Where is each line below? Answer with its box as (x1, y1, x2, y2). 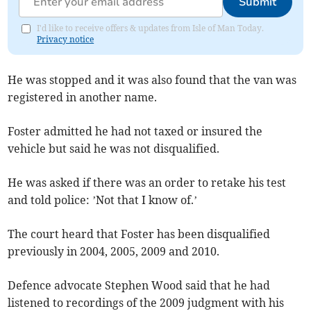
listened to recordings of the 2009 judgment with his (8, 295, 285, 310)
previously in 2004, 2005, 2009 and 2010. (8, 244, 220, 258)
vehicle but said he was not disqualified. (8, 141, 220, 155)
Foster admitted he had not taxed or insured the (8, 124, 263, 138)
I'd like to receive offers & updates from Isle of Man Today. (37, 22, 264, 33)
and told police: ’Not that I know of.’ (8, 192, 198, 207)
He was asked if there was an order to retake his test (8, 175, 287, 190)
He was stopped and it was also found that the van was (8, 72, 297, 87)
